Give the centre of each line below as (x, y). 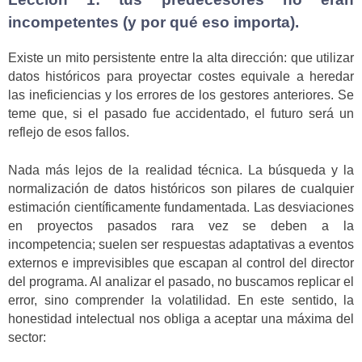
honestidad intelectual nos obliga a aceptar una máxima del (181, 318)
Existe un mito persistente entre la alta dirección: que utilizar (181, 58)
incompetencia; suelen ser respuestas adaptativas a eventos (181, 244)
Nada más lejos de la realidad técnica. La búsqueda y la (181, 170)
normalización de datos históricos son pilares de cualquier (181, 188)
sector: (27, 337)
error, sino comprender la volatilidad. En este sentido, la (181, 300)
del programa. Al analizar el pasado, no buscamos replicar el (181, 281)
